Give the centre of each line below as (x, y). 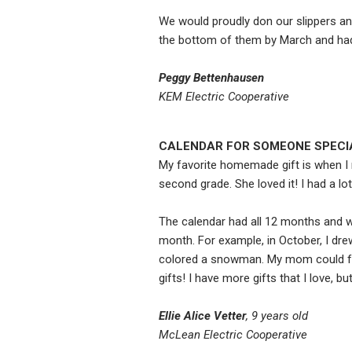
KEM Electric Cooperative (224, 97)
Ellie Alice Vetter (202, 316)
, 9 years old (277, 316)
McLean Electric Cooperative (233, 335)
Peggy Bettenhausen (211, 78)
